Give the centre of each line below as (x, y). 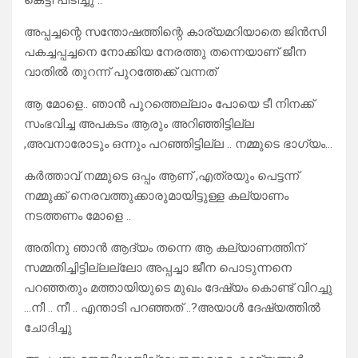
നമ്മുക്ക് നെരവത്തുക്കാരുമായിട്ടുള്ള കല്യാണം (156, 196)
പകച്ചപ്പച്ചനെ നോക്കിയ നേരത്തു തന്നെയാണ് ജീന (165, 52)
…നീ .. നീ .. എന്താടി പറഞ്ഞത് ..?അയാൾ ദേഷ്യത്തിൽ (172, 308)
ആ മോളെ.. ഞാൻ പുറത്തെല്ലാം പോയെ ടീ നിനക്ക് (169, 104)
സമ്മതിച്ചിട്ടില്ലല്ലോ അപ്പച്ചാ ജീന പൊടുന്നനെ (158, 268)
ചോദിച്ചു (48, 328)
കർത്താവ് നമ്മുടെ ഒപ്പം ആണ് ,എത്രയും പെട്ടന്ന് (161, 176)
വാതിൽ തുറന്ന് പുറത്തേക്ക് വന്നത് (120, 72)
